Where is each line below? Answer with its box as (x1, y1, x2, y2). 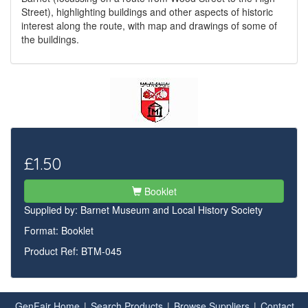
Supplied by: (24, 203, 80, 217)
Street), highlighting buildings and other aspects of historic (21, 5, 273, 19)
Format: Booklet (24, 223, 93, 237)
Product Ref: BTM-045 (24, 244, 122, 258)
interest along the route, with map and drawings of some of (21, 19, 277, 32)
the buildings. (21, 32, 79, 46)
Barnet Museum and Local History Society (80, 203, 263, 217)
